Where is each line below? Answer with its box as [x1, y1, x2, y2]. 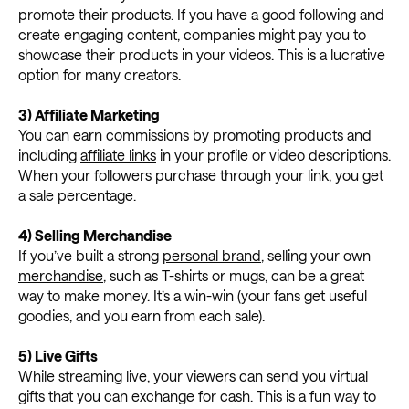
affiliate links [80, 145, 156, 163]
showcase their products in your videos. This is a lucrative [18, 45, 385, 63]
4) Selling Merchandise [18, 225, 172, 244]
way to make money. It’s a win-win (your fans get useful [18, 286, 367, 304]
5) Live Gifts [18, 346, 98, 364]
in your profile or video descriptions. [156, 145, 391, 163]
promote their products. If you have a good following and [18, 5, 384, 23]
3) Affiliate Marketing [18, 105, 160, 123]
